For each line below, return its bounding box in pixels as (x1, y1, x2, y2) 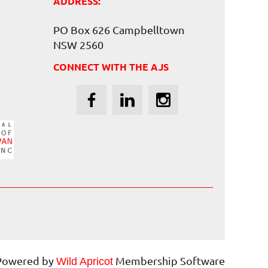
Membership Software (113, 254, 225, 267)
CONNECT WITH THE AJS (53, 60, 169, 73)
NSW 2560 (53, 38, 103, 51)
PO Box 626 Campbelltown (53, 23, 184, 36)
